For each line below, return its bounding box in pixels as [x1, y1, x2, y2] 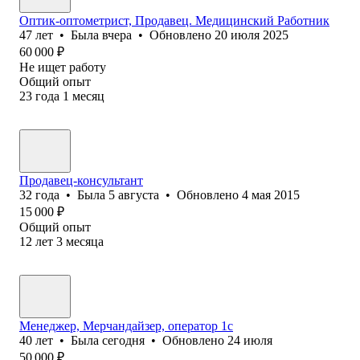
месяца [66, 234, 104, 248]
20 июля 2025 [215, 27, 288, 42]
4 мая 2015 [242, 187, 300, 202]
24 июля [227, 333, 272, 347]
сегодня [102, 333, 145, 347]
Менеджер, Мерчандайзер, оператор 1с [19, 318, 233, 333]
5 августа [108, 187, 159, 202]
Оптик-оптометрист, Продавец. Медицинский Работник [19, 13, 329, 27]
